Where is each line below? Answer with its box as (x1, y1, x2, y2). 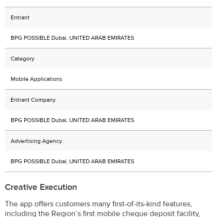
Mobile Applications (11, 75, 62, 83)
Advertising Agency (11, 137, 62, 145)
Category (11, 55, 34, 62)
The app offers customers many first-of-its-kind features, (5, 199, 192, 209)
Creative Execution (5, 181, 77, 193)
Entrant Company (11, 96, 56, 104)
